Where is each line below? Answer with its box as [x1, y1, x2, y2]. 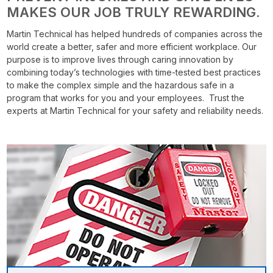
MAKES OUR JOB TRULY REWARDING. [7, 4, 261, 21]
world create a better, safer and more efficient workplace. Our [7, 41, 257, 52]
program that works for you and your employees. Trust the [7, 93, 245, 104]
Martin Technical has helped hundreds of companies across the [7, 29, 263, 40]
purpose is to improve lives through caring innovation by [7, 54, 234, 65]
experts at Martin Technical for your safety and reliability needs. [7, 105, 264, 116]
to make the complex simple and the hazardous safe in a [7, 80, 235, 91]
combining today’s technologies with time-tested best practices [7, 67, 261, 78]
